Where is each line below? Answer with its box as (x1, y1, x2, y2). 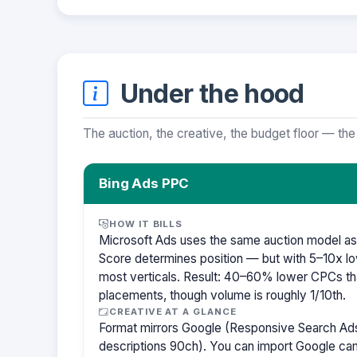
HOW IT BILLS (109, 218, 183, 230)
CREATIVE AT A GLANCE (109, 306, 237, 318)
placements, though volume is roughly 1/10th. (99, 288, 347, 304)
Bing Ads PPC (99, 175, 190, 192)
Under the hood (114, 77, 304, 109)
